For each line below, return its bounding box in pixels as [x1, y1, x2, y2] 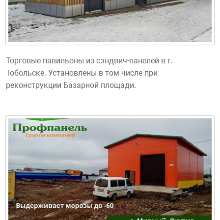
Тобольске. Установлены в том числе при [6, 68, 158, 78]
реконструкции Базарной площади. [6, 81, 136, 90]
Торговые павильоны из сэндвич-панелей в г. [6, 56, 173, 66]
